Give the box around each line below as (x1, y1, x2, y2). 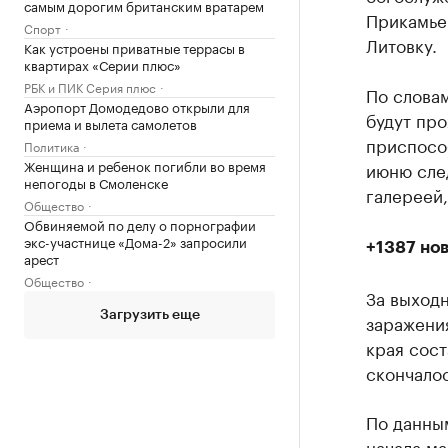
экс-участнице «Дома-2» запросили (24, 231, 247, 251)
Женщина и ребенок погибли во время (24, 155, 266, 175)
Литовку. (365, 31, 437, 57)
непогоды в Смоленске (24, 172, 168, 192)
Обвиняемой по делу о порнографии (24, 214, 256, 234)
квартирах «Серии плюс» (24, 54, 181, 74)
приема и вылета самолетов (24, 113, 197, 133)
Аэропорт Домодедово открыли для (24, 96, 250, 116)
